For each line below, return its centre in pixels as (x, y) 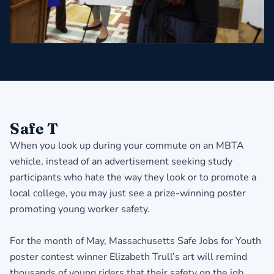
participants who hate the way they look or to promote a (133, 177)
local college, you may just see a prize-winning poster (128, 193)
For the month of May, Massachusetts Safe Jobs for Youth (135, 241)
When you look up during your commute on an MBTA (127, 145)
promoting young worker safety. (80, 209)
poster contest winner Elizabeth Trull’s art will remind (128, 257)
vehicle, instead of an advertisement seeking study (121, 161)
